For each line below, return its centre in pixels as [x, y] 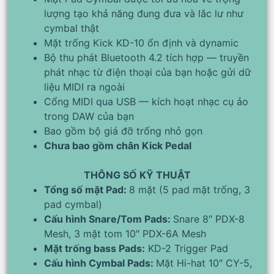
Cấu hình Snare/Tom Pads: [109, 219]
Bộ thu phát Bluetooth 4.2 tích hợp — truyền [146, 57]
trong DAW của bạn [89, 116]
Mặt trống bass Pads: [94, 248]
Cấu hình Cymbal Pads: [100, 263]
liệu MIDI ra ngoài [84, 87]
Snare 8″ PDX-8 [209, 219]
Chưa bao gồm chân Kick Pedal [118, 145]
